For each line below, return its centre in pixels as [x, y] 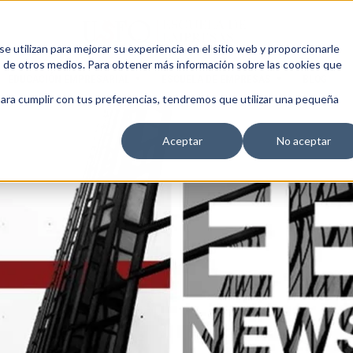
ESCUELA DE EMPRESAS [216, 79]
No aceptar [303, 141]
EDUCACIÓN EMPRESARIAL [69, 79]
